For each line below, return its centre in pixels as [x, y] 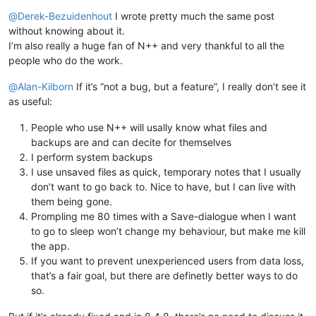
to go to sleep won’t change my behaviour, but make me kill [168, 231]
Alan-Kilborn [45, 86]
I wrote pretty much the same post [193, 16]
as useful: [30, 101]
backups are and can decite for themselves [131, 142]
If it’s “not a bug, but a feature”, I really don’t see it [190, 86]
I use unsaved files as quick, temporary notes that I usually [166, 171]
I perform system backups [92, 157]
